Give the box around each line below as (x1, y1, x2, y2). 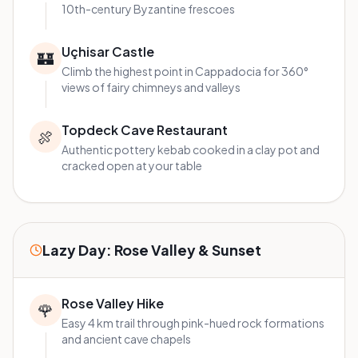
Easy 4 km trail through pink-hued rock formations (62, 316, 324, 331)
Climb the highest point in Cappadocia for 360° (62, 64, 308, 79)
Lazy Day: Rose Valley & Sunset (42, 241, 261, 260)
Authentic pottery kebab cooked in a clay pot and (62, 142, 320, 157)
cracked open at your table (62, 158, 202, 173)
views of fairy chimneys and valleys (62, 80, 241, 95)
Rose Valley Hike (62, 295, 164, 312)
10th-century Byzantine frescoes (62, 2, 235, 17)
